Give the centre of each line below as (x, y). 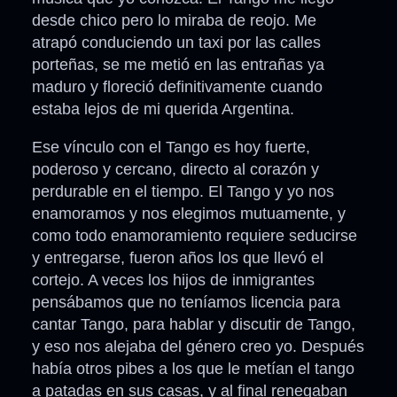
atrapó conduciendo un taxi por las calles (176, 43)
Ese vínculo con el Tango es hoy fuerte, (171, 148)
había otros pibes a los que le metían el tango (193, 369)
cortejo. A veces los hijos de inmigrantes (173, 280)
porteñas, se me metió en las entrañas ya (178, 65)
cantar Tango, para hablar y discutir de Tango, (194, 325)
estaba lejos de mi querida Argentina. (163, 109)
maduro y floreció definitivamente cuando (177, 87)
